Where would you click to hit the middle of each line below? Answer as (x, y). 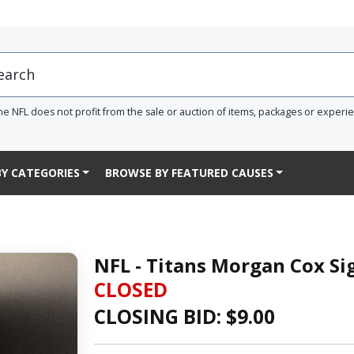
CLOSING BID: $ (165, 316)
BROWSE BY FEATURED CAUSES (189, 173)
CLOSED (130, 289)
